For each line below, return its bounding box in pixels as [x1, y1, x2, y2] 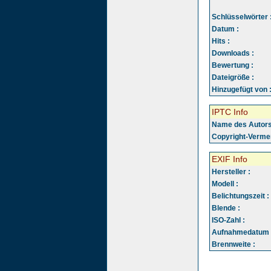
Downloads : [212, 49, 254, 57]
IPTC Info [212, 107, 248, 117]
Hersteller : [212, 168, 250, 176]
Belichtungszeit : [212, 192, 269, 200]
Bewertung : [212, 61, 253, 70]
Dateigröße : [212, 73, 254, 82]
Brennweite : [212, 240, 255, 249]
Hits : [212, 37, 230, 45]
